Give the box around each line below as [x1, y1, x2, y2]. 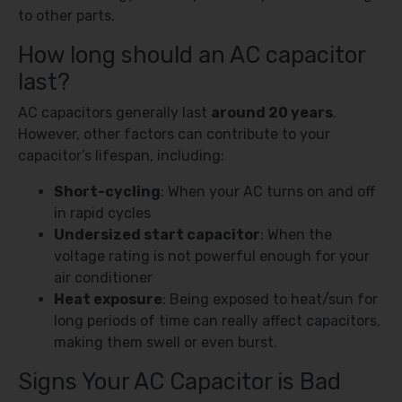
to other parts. [18, 7, 115, 24]
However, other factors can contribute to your [18, 126, 330, 143]
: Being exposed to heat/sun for [162, 291, 378, 308]
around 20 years [211, 104, 333, 121]
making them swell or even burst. [54, 334, 277, 351]
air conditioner [54, 269, 153, 286]
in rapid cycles [54, 205, 151, 222]
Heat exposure [54, 291, 162, 308]
